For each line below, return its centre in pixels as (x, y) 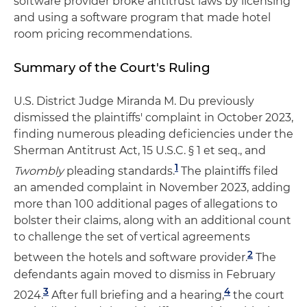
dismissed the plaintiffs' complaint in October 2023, (153, 118)
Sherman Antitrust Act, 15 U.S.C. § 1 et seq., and (140, 150)
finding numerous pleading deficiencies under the (153, 134)
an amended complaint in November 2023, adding (152, 188)
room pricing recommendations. (103, 34)
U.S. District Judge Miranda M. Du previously (134, 101)
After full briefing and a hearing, (136, 295)
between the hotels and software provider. (131, 258)
